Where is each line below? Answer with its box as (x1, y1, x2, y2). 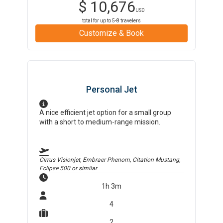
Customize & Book (79, 28, 144, 38)
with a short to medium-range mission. (39, 118, 161, 126)
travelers (119, 18, 141, 23)
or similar (70, 165, 98, 172)
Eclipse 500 (39, 165, 71, 172)
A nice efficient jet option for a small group (39, 109, 172, 116)
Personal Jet (86, 84, 137, 95)
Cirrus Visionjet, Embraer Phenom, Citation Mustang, (39, 156, 181, 163)
